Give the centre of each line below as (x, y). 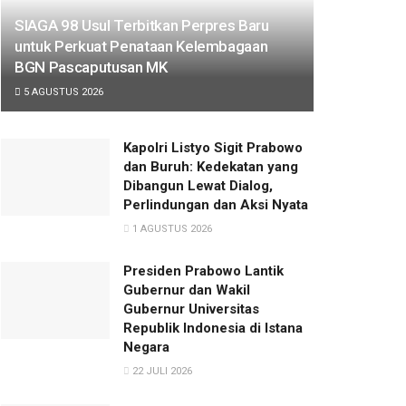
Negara (146, 347)
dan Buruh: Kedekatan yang (211, 166)
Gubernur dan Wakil (187, 290)
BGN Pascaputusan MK (91, 67)
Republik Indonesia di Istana (213, 328)
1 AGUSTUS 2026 (171, 228)
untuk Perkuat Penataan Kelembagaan (141, 46)
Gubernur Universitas (191, 309)
